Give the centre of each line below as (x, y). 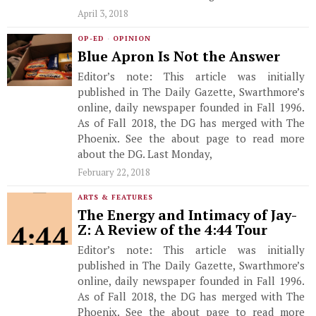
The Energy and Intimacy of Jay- (187, 215)
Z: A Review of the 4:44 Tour (172, 230)
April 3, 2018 (103, 13)
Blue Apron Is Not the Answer (179, 56)
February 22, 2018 (114, 172)
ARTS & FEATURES (115, 197)
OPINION (132, 38)
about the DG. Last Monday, (145, 154)
